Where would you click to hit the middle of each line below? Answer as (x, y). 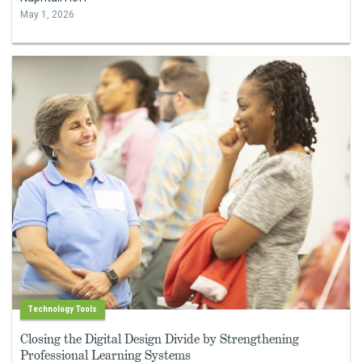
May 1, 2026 (47, 15)
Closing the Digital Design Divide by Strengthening (160, 339)
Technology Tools (63, 309)
